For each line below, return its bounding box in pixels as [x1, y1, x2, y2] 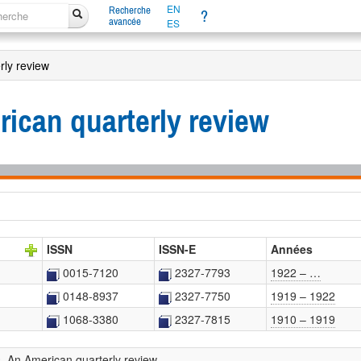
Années [271, 241, 313, 258]
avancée [108, 15, 141, 27]
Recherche [108, 4, 151, 16]
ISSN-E [159, 241, 196, 258]
